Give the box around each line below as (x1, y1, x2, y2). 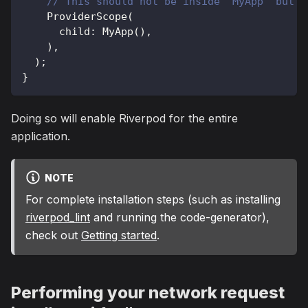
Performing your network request (11, 282, 285, 302)
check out (25, 228, 81, 242)
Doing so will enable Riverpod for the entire (11, 111, 238, 125)
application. (11, 129, 70, 143)
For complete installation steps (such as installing (25, 192, 280, 206)
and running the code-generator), (90, 210, 269, 224)
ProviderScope (47, 10, 127, 23)
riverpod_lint (25, 210, 90, 224)
